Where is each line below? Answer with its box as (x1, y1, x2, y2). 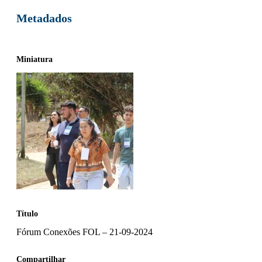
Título (16, 209, 38, 218)
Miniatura (16, 54, 53, 64)
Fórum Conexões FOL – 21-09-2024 (16, 226, 153, 237)
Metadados (16, 11, 72, 25)
